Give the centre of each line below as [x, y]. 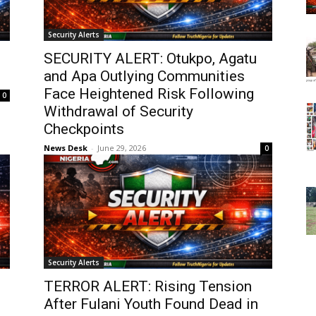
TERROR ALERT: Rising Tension [148, 287]
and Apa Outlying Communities [144, 77]
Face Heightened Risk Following [149, 94]
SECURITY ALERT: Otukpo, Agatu [150, 59]
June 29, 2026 [122, 148]
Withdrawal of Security [119, 112]
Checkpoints [84, 129]
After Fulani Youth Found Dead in [151, 304]
